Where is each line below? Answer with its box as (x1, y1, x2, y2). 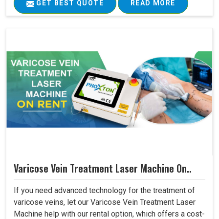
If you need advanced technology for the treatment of (14, 185, 195, 195)
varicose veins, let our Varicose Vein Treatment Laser (14, 197, 196, 207)
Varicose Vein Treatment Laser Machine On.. (14, 161, 192, 176)
